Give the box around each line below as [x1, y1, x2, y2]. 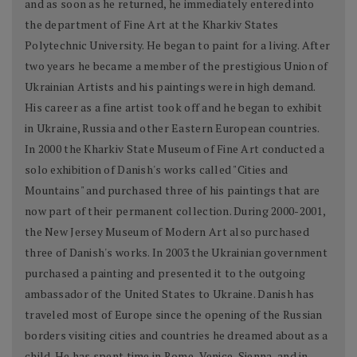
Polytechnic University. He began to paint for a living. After [25, 37, 331, 53]
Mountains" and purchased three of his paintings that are [25, 182, 320, 198]
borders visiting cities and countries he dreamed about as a [25, 328, 328, 343]
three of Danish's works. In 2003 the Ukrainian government [25, 245, 328, 261]
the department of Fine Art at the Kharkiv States [25, 17, 279, 33]
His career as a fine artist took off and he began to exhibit [25, 100, 322, 116]
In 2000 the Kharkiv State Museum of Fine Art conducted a [25, 141, 325, 157]
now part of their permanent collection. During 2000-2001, [25, 203, 325, 219]
